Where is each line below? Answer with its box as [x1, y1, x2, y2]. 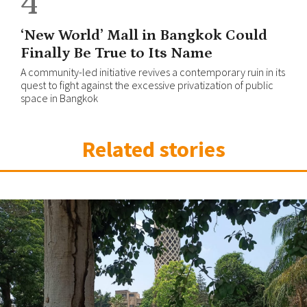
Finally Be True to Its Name [21, 44, 212, 62]
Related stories [82, 135, 225, 163]
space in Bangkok [21, 90, 98, 105]
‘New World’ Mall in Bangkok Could [21, 26, 267, 44]
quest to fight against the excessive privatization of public [21, 77, 273, 92]
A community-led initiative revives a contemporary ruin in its [21, 64, 285, 79]
